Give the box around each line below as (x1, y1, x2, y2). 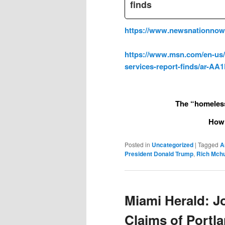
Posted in (125, 140, 150, 149)
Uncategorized (152, 140, 193, 149)
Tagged (198, 140, 218, 149)
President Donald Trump (125, 149, 193, 158)
